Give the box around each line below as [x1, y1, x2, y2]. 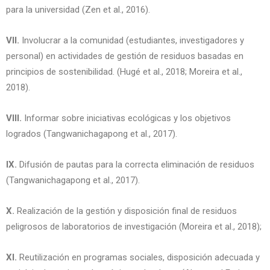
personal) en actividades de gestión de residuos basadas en [6, 51, 243, 61]
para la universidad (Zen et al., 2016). [6, 4, 150, 15]
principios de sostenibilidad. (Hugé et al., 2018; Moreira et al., [6, 66, 242, 77]
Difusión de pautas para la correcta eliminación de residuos [17, 159, 254, 170]
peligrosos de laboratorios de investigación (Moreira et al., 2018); [6, 221, 262, 232]
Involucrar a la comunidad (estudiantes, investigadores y [19, 35, 244, 46]
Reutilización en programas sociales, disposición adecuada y [17, 252, 260, 263]
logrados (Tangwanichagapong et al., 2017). [6, 128, 177, 139]
